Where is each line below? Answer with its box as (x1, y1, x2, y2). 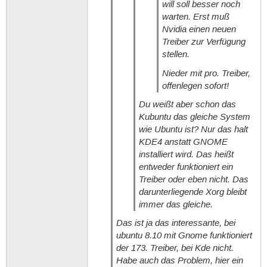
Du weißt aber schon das (139, 98, 237, 110)
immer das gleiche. (139, 198, 213, 210)
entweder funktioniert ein (139, 160, 234, 173)
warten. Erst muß (162, 11, 229, 23)
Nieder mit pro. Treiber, (162, 67, 250, 79)
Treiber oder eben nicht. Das (139, 173, 249, 185)
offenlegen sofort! (162, 79, 229, 92)
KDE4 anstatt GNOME (139, 135, 228, 148)
